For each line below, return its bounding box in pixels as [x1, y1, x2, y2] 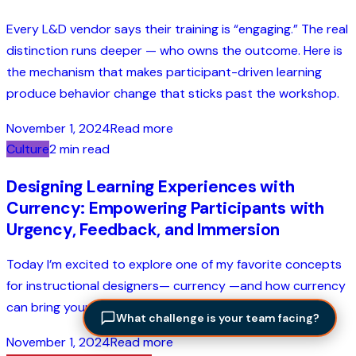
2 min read [49, 141, 110, 158]
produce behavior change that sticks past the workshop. [6, 84, 339, 102]
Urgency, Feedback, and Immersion [6, 219, 281, 242]
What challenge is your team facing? [116, 311, 319, 325]
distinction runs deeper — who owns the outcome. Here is [6, 41, 342, 59]
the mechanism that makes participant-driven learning [6, 63, 322, 80]
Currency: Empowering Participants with [6, 197, 325, 220]
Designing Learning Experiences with [6, 176, 295, 199]
